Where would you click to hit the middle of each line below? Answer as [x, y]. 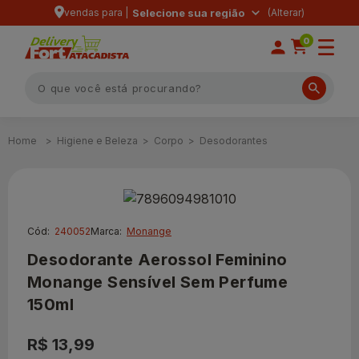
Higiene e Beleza [97, 141]
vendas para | [96, 12]
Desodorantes [234, 141]
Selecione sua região [188, 13]
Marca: [106, 231]
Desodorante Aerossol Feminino [157, 259]
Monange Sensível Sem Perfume [158, 282]
